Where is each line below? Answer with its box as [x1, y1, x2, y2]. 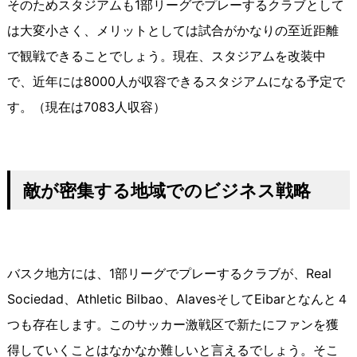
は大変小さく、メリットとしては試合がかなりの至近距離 [6, 22, 339, 39]
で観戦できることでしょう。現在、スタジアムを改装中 [6, 48, 326, 65]
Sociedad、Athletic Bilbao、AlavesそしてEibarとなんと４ [6, 291, 349, 308]
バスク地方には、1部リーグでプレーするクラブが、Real [6, 265, 331, 282]
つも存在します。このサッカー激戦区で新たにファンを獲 [6, 316, 339, 333]
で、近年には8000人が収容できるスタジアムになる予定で [6, 73, 345, 90]
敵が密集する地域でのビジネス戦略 [22, 179, 311, 202]
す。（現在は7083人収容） [6, 99, 166, 116]
